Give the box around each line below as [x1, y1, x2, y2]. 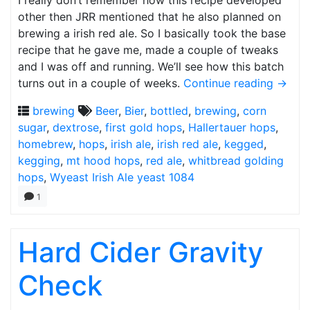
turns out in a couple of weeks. [18, 76, 183, 90]
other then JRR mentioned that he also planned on [18, 10, 281, 24]
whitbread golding [188, 154, 284, 167]
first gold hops [105, 120, 182, 134]
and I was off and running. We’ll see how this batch [18, 60, 284, 73]
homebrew [18, 137, 73, 151]
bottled [150, 104, 188, 118]
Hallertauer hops [188, 120, 275, 134]
